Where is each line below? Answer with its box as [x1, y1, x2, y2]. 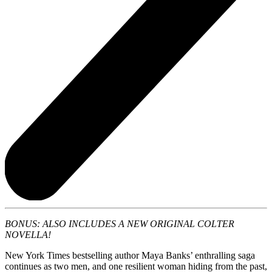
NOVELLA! [5, 229, 51, 240]
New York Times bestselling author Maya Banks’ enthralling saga [5, 250, 255, 260]
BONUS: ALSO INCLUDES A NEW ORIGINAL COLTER [5, 218, 234, 229]
